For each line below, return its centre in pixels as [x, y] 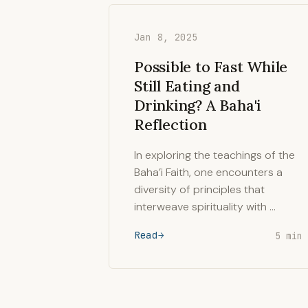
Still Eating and [187, 86]
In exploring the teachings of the [214, 155]
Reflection [170, 124]
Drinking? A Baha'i [198, 105]
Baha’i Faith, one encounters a [208, 172]
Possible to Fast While [211, 67]
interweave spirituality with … [205, 207]
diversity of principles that [199, 189]
